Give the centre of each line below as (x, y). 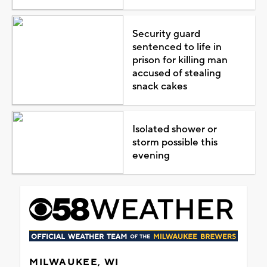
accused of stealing (176, 73)
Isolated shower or (174, 129)
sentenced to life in (177, 47)
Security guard (166, 34)
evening (151, 155)
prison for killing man (180, 60)
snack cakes (159, 86)
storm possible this (175, 142)
